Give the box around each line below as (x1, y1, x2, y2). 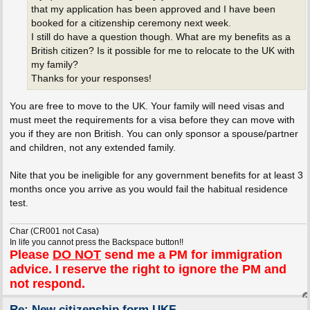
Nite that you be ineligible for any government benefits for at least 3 (9, 170, 303, 181)
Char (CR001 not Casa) (9, 226, 99, 236)
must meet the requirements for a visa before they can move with (9, 114, 295, 126)
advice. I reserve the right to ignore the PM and (9, 262, 286, 276)
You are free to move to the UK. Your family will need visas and (9, 100, 284, 112)
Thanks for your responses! (30, 73, 152, 84)
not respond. (9, 276, 85, 291)
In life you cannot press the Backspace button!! (9, 237, 183, 247)
